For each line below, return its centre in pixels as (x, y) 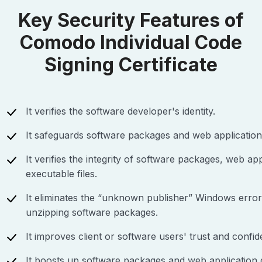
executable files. (61, 174)
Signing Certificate (131, 65)
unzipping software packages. (92, 213)
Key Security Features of (131, 20)
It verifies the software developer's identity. (120, 111)
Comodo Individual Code (131, 43)
